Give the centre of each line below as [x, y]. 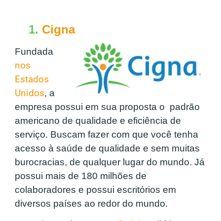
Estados [32, 79]
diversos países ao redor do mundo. [91, 203]
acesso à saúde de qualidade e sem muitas [107, 148]
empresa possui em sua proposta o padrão [107, 107]
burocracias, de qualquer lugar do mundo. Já [110, 162]
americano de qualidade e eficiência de [98, 120]
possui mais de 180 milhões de [81, 176]
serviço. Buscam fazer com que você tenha [107, 134]
